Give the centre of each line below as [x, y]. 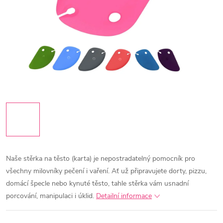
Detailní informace [124, 196]
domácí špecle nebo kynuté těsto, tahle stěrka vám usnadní [97, 183]
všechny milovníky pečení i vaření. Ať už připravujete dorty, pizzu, [106, 171]
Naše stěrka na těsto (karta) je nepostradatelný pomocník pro [101, 159]
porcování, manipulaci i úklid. [50, 196]
